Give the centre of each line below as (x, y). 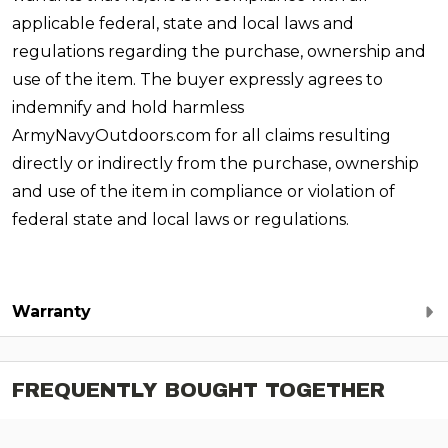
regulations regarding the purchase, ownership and (219, 52)
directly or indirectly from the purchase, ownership (215, 164)
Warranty (51, 312)
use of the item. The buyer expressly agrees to (197, 80)
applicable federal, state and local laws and (183, 24)
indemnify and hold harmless (128, 108)
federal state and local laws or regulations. (180, 220)
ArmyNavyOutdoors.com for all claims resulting (201, 136)
